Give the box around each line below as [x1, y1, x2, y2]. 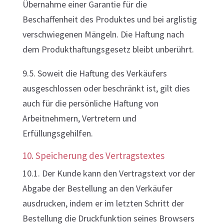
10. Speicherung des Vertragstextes [22, 149, 164, 161]
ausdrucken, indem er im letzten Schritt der [22, 197, 184, 209]
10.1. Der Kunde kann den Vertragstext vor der [22, 167, 195, 179]
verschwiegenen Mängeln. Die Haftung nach [22, 28, 184, 40]
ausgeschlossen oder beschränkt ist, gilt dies [22, 82, 190, 94]
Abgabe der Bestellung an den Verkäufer [22, 182, 172, 194]
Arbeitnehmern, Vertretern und [22, 112, 136, 124]
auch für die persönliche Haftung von [22, 97, 158, 109]
